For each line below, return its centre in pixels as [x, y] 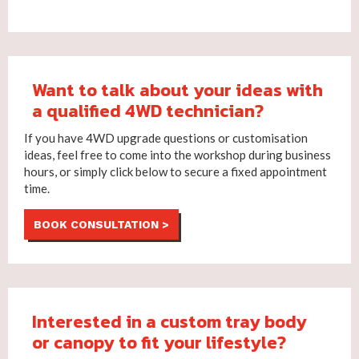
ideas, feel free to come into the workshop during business [177, 155]
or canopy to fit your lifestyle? [159, 343]
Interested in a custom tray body [169, 322]
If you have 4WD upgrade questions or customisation [166, 138]
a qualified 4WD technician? [148, 111]
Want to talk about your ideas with [177, 91]
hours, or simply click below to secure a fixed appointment [175, 172]
